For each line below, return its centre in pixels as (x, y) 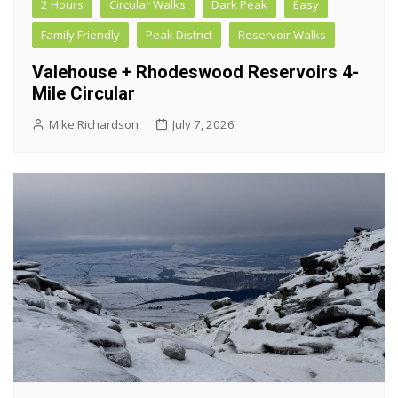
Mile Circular (84, 94)
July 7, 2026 (203, 125)
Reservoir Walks (282, 35)
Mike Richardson (94, 125)
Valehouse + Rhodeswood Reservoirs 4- (195, 72)
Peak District (179, 35)
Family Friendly (80, 35)
